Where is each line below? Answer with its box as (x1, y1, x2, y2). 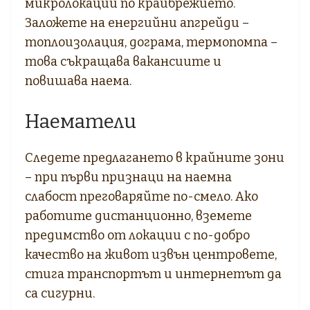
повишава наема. (25, 73, 131, 89)
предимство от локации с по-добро (25, 227, 250, 243)
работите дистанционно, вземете (25, 208, 252, 224)
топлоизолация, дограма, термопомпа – (25, 34, 277, 50)
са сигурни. (25, 285, 95, 301)
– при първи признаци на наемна (25, 169, 232, 185)
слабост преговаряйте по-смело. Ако (25, 188, 258, 204)
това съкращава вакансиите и (25, 53, 221, 69)
